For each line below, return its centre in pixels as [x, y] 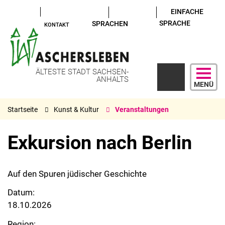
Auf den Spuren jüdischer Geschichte [77, 174]
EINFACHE [187, 12]
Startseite [23, 109]
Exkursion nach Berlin [100, 143]
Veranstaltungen [142, 109]
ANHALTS [113, 79]
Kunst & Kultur [76, 109]
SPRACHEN [110, 23]
